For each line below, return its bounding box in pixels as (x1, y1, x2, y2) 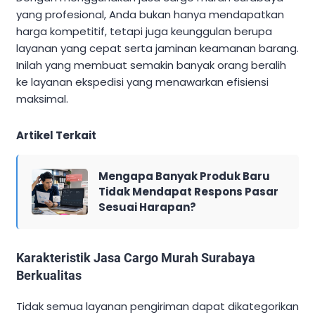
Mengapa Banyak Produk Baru (98, 169, 270, 184)
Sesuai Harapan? (98, 200, 196, 215)
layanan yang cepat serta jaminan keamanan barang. (16, 41, 299, 56)
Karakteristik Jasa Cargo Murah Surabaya (16, 250, 255, 266)
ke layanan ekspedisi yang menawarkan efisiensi (16, 75, 269, 90)
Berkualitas (16, 268, 82, 283)
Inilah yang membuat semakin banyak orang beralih (16, 58, 286, 73)
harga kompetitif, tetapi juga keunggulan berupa (16, 24, 272, 39)
